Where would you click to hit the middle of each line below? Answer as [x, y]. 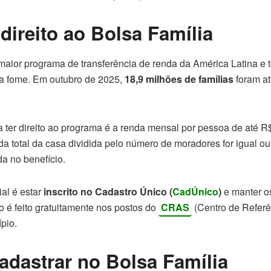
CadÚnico [195, 191]
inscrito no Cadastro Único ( [108, 191]
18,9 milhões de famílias [179, 79]
